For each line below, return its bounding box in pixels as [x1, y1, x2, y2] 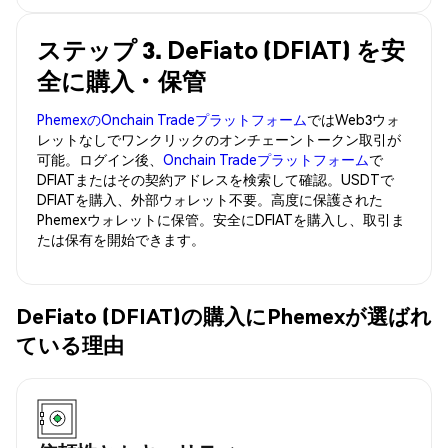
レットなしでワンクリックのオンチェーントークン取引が [37, 129, 401, 148]
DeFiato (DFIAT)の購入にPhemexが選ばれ [16, 302, 432, 330]
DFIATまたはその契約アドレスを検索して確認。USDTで [37, 169, 394, 188]
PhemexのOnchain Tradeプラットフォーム [37, 109, 307, 128]
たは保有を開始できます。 [37, 229, 205, 248]
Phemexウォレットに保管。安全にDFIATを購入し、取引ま [37, 209, 405, 228]
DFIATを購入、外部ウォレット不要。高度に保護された [37, 189, 383, 208]
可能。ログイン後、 [37, 149, 163, 168]
